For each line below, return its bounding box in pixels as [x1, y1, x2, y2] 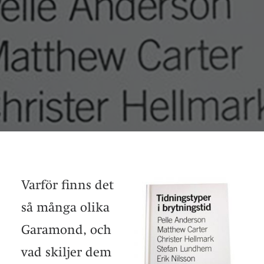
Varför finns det [21, 177, 114, 192]
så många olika [21, 200, 110, 214]
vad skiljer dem [21, 245, 111, 259]
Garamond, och [21, 222, 111, 237]
